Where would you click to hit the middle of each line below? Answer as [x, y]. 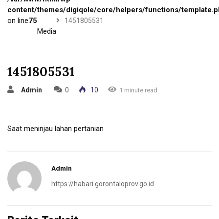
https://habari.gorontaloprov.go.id [103, 184]
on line [18, 21]
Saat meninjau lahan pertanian [55, 129]
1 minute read [138, 90]
